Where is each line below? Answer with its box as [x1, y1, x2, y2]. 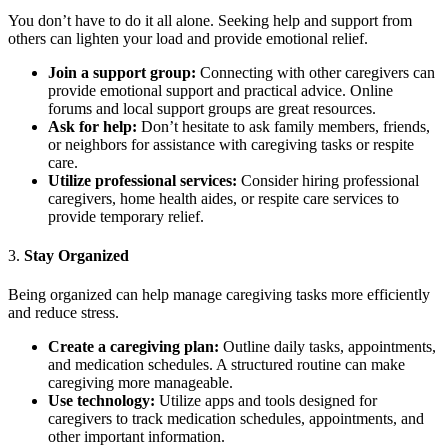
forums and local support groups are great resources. [48, 99, 376, 117]
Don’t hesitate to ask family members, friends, [137, 117, 430, 135]
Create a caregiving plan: [48, 338, 219, 356]
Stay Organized [24, 247, 129, 265]
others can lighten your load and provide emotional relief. [8, 29, 368, 47]
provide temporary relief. [48, 207, 204, 225]
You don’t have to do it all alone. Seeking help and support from [8, 11, 412, 29]
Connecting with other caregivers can [196, 63, 435, 81]
